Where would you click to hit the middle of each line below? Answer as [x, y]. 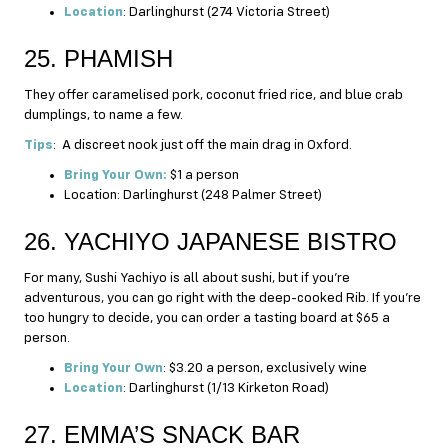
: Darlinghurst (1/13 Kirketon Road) [226, 387]
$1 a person [203, 174]
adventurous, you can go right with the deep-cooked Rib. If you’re [222, 297]
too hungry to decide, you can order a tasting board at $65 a [207, 317]
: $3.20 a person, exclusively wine [268, 367]
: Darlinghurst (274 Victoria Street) [226, 11]
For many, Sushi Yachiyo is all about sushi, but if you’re [187, 277]
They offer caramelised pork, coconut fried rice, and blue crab [213, 94]
